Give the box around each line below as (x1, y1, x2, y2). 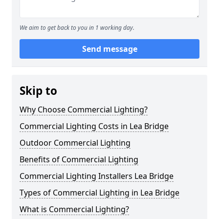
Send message (82, 44, 137, 55)
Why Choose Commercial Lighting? (20, 104, 148, 115)
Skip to (20, 83, 57, 99)
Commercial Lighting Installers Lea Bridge (20, 171, 174, 182)
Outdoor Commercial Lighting (20, 137, 131, 149)
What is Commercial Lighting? (20, 204, 129, 215)
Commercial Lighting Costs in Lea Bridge (20, 121, 169, 132)
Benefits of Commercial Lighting (20, 154, 138, 165)
